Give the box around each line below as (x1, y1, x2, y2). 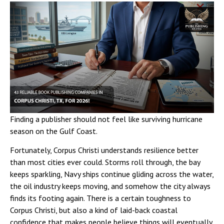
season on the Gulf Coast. (10, 125, 97, 136)
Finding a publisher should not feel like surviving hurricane (10, 113, 202, 124)
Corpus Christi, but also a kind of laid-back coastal (10, 204, 177, 215)
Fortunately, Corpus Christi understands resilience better (10, 144, 198, 155)
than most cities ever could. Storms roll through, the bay (10, 156, 200, 167)
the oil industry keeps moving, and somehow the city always (10, 180, 210, 191)
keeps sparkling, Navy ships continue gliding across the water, (10, 168, 213, 179)
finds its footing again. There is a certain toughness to (10, 192, 191, 203)
